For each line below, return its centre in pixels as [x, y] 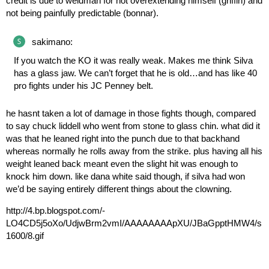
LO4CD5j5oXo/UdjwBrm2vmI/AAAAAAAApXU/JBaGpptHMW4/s [134, 223]
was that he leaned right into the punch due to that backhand [123, 138]
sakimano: [51, 41]
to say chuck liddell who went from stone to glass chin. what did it [133, 125]
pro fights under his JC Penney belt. [83, 85]
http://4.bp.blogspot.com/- [56, 210]
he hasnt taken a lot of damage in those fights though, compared [131, 113]
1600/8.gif [25, 235]
